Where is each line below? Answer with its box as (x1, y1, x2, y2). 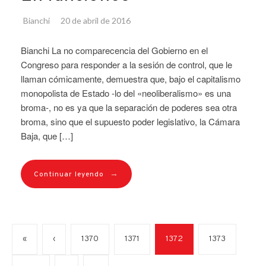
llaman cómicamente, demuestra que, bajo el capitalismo (21, 72, 240, 85)
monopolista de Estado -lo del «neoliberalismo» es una (21, 87, 231, 100)
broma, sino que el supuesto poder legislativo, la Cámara (21, 115, 240, 128)
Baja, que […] (21, 129, 73, 142)
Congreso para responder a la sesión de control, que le (21, 58, 232, 71)
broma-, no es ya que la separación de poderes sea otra (21, 101, 237, 114)
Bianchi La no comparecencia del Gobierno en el (21, 44, 208, 57)
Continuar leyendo (34, 170, 104, 180)
